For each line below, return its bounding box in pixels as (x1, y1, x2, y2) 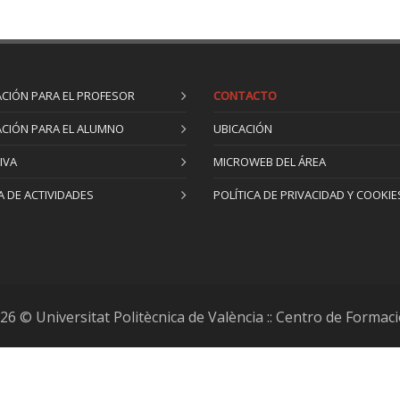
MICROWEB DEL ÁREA (213, 154, 326, 170)
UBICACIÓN (213, 121, 272, 137)
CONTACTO (213, 87, 277, 104)
